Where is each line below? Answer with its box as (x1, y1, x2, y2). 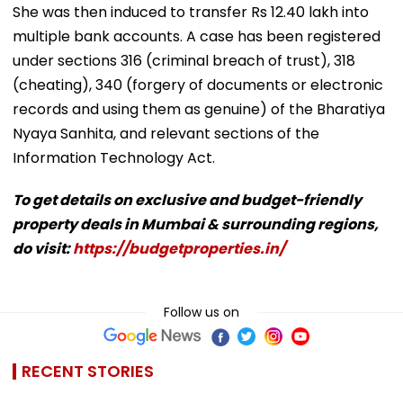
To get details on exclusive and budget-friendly (13, 189, 362, 210)
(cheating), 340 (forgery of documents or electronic (13, 74, 383, 95)
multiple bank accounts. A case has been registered (13, 25, 381, 47)
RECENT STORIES (22, 359, 154, 382)
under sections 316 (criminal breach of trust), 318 (13, 49, 355, 71)
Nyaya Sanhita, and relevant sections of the (13, 122, 319, 144)
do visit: (13, 237, 73, 259)
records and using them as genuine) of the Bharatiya (13, 98, 385, 120)
